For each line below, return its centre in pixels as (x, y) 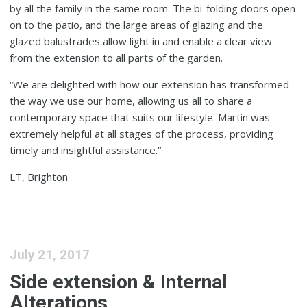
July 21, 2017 (50, 255)
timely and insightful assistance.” (86, 150)
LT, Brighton (39, 177)
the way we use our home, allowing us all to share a (131, 101)
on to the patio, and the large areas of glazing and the (137, 25)
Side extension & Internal (119, 282)
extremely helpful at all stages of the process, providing (142, 134)
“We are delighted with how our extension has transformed (150, 85)
